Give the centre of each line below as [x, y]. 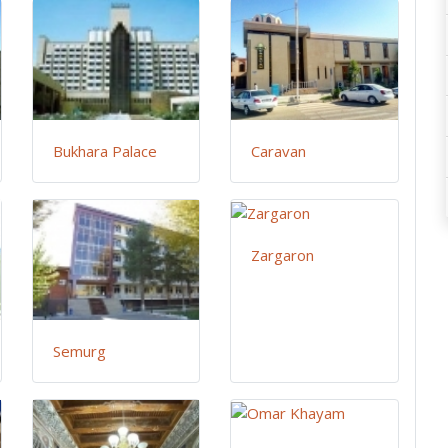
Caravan [279, 151]
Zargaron [283, 255]
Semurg [80, 351]
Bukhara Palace [105, 151]
